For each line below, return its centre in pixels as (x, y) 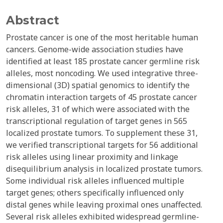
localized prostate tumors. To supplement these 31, (102, 133)
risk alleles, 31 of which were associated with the (98, 109)
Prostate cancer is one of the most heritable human (102, 37)
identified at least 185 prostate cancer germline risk (103, 61)
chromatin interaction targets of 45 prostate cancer (102, 97)
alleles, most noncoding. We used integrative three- (102, 73)
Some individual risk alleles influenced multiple (95, 181)
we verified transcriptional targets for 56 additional (102, 145)
